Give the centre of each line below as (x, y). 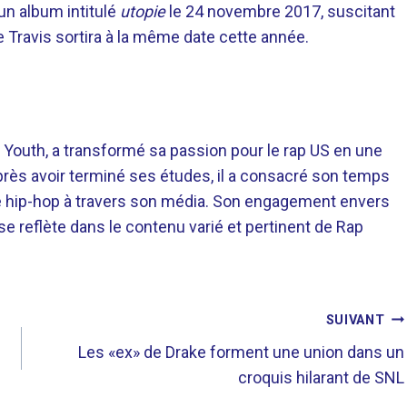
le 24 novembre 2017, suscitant (280, 11)
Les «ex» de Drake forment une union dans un (242, 352)
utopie (143, 11)
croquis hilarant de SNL (322, 377)
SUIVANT (355, 320)
